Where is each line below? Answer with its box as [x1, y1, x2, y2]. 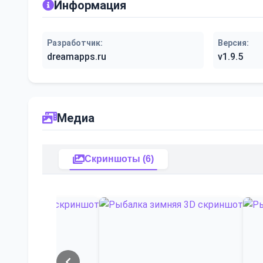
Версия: [217, 38, 249, 48]
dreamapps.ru [47, 50, 106, 62]
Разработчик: [47, 38, 103, 48]
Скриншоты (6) [85, 153, 154, 164]
